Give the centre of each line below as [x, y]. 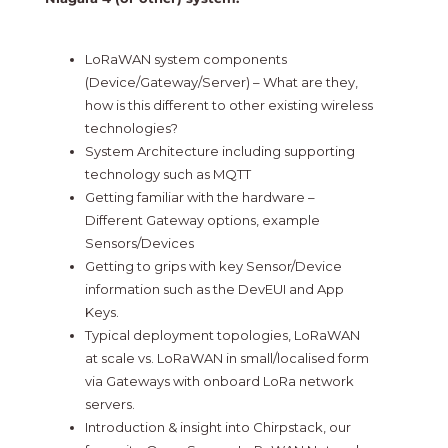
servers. [109, 404]
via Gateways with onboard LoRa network [219, 381]
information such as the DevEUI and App [214, 289]
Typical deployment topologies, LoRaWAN [222, 335]
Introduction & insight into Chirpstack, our [217, 427]
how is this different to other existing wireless [228, 105]
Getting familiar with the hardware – [199, 197]
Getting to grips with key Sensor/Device [213, 266]
